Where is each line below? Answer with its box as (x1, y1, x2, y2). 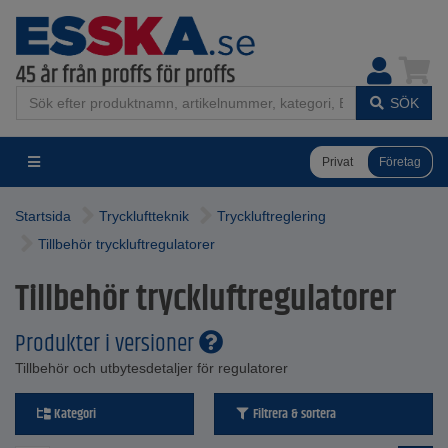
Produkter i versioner (15, 326, 199, 362)
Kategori (51, 403, 96, 425)
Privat (322, 154, 353, 169)
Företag (379, 154, 421, 169)
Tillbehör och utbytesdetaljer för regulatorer (15, 360, 288, 376)
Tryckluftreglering (217, 208, 326, 224)
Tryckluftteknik (99, 208, 189, 224)
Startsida (15, 208, 71, 224)
